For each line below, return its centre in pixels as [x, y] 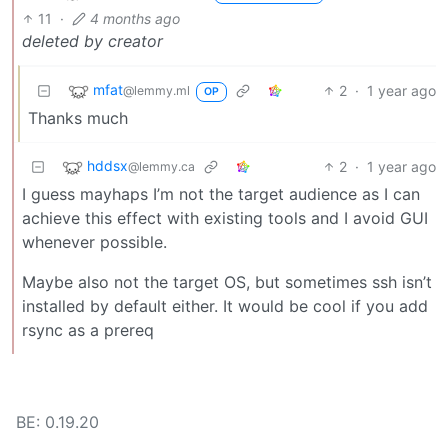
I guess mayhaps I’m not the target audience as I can [221, 193]
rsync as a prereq [88, 329]
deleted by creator [92, 40]
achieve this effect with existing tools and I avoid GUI [225, 217]
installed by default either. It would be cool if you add [225, 305]
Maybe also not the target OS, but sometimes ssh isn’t [227, 281]
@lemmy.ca [161, 166]
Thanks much [78, 117]
